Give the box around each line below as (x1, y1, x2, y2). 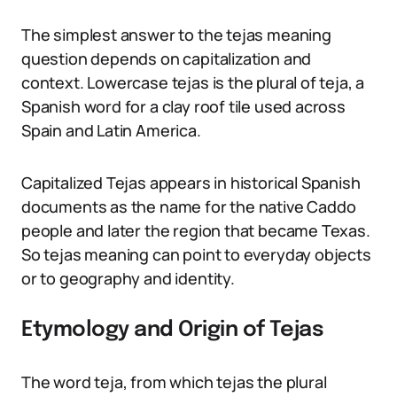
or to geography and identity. (21, 268, 235, 289)
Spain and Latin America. (21, 120, 201, 141)
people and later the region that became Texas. (21, 220, 370, 241)
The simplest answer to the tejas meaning (21, 24, 331, 45)
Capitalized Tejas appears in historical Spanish (21, 172, 361, 193)
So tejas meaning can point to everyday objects (21, 244, 371, 265)
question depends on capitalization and (21, 48, 312, 69)
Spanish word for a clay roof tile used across (21, 96, 346, 117)
